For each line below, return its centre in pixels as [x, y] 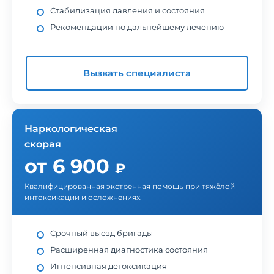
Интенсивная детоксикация [109, 266]
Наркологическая [71, 129]
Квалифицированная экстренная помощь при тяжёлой [130, 186]
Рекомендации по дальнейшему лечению [137, 27]
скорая [43, 144]
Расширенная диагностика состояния [129, 250]
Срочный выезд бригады [102, 233]
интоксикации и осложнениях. [83, 197]
